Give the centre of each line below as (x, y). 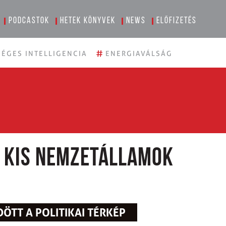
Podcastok (29, 21)
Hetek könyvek (88, 21)
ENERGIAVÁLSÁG (139, 53)
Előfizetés (177, 21)
